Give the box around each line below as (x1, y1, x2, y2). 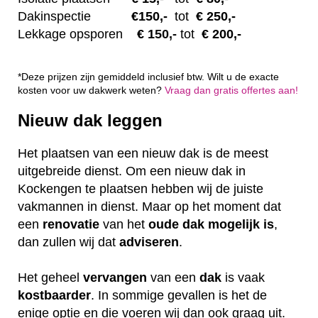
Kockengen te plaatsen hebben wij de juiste (18, 182, 263, 197)
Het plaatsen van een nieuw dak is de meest (18, 146, 268, 161)
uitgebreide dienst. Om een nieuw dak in (18, 164, 246, 179)
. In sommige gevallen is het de (91, 288, 267, 303)
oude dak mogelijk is (148, 217, 274, 232)
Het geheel (18, 270, 83, 285)
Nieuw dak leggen (18, 111, 163, 131)
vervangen (83, 270, 147, 285)
